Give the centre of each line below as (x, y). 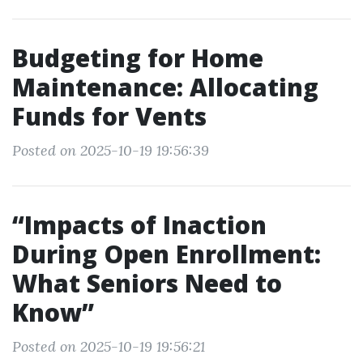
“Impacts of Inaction (139, 225)
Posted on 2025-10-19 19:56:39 (111, 150)
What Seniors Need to (147, 283)
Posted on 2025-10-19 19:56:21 (109, 346)
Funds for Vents (109, 116)
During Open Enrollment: (167, 254)
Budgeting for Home (138, 58)
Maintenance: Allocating (165, 87)
